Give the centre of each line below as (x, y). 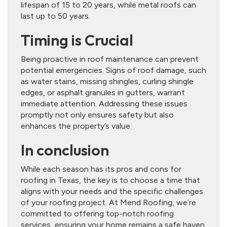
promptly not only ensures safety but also (97, 115)
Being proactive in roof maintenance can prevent (110, 59)
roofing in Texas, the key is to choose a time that (110, 180)
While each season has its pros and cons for (101, 169)
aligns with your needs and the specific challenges (112, 191)
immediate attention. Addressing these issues (104, 104)
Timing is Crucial (77, 40)
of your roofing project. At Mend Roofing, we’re (108, 202)
